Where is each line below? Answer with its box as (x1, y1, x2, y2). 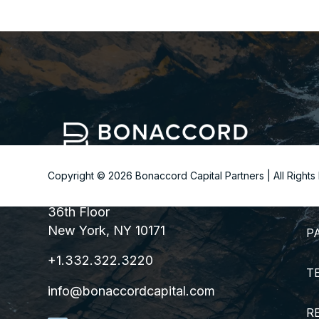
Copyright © (48, 169, 109, 182)
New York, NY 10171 (48, 222, 166, 238)
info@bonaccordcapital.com (48, 283, 216, 298)
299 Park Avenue (48, 185, 150, 201)
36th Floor (48, 204, 110, 219)
